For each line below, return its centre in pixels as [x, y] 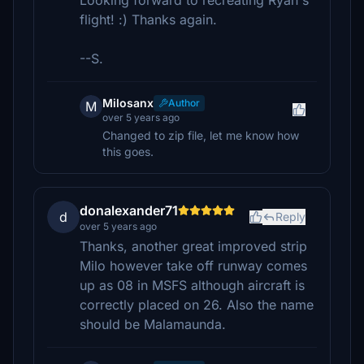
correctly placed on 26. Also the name [197, 305]
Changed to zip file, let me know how [201, 135]
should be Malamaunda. [153, 324]
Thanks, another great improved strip [193, 246]
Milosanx [128, 103]
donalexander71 [129, 210]
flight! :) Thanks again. [148, 19]
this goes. [128, 152]
